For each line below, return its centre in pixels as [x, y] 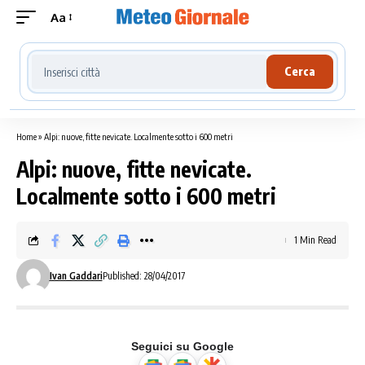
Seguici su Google [182, 346]
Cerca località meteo [93, 57]
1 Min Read [315, 240]
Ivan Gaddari [76, 276]
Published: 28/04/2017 [143, 276]
